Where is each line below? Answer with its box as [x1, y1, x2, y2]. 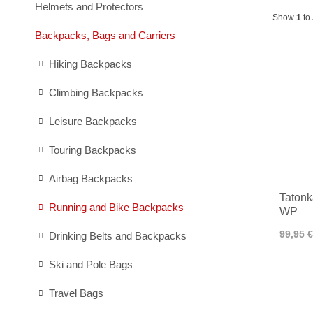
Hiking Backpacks [49, 58, 132, 70]
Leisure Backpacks [49, 115, 137, 127]
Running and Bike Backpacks [49, 201, 184, 213]
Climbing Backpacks [49, 87, 143, 99]
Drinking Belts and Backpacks [49, 230, 187, 242]
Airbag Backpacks [49, 173, 133, 184]
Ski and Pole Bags [49, 259, 133, 270]
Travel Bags [49, 287, 103, 299]
